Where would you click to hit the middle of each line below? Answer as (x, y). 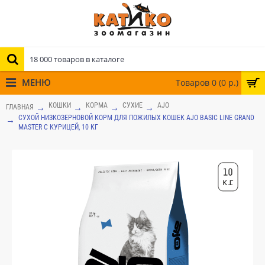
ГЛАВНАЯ (20, 107)
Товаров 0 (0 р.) (207, 83)
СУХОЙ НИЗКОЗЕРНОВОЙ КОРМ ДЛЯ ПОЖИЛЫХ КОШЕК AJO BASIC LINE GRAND (136, 118)
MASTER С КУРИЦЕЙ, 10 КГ (58, 127)
